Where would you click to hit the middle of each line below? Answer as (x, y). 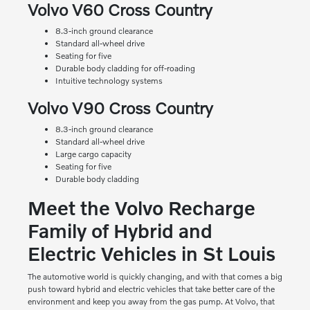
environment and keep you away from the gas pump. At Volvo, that (151, 302)
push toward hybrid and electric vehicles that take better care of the (151, 289)
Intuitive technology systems (109, 81)
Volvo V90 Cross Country (120, 108)
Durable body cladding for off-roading (125, 69)
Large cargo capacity (93, 154)
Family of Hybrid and (120, 231)
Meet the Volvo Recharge (141, 208)
